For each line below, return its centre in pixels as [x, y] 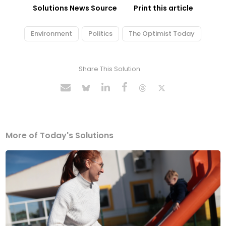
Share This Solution [109, 69]
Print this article [163, 8]
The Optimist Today [161, 33]
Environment [51, 33]
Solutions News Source [75, 8]
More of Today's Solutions [60, 135]
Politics [100, 33]
